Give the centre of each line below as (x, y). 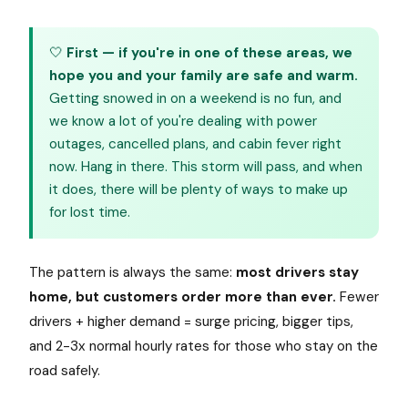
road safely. (65, 371)
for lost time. (90, 212)
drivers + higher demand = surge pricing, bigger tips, (191, 321)
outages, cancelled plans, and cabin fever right (195, 144)
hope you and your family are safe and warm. (204, 76)
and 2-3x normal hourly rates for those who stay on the (204, 346)
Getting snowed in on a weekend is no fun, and (195, 98)
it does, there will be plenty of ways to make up (199, 189)
